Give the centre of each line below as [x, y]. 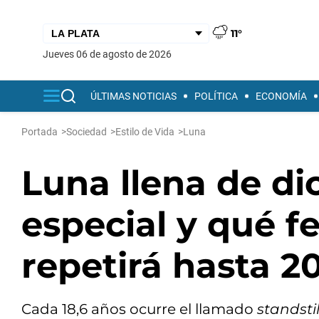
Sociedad [87, 132]
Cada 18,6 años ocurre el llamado [137, 309]
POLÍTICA [216, 96]
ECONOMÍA [281, 96]
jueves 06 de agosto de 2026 [110, 54]
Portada [40, 132]
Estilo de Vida [145, 132]
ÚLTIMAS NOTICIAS [134, 96]
